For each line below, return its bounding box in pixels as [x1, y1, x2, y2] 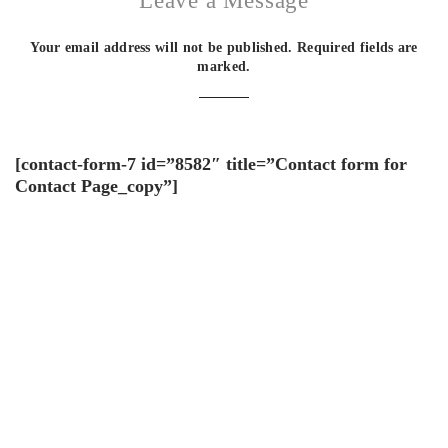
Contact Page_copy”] [15, 176, 178, 196]
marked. [197, 59, 251, 74]
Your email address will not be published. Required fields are [30, 40, 418, 55]
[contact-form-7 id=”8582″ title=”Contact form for [15, 154, 407, 174]
